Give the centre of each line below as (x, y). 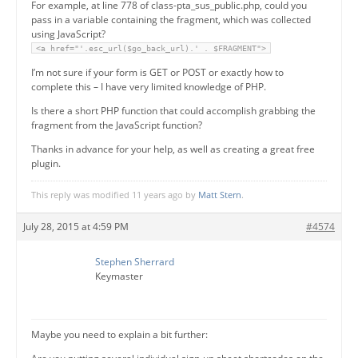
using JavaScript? (68, 34)
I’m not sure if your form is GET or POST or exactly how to (157, 72)
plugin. (46, 163)
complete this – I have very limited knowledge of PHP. (149, 86)
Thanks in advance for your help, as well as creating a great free (173, 149)
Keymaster (119, 276)
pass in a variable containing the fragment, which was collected (171, 19)
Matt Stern (220, 194)
